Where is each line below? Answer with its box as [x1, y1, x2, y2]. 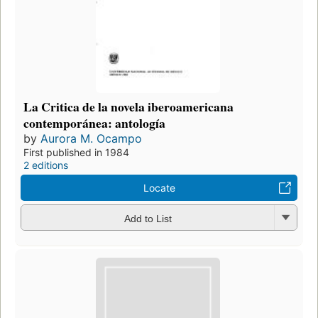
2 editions [23, 159, 68, 172]
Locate [143, 182, 175, 194]
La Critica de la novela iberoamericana [23, 97, 234, 116]
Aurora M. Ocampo [40, 131, 142, 146]
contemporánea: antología [23, 114, 165, 133]
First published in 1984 [23, 146, 129, 159]
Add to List [124, 212, 172, 224]
